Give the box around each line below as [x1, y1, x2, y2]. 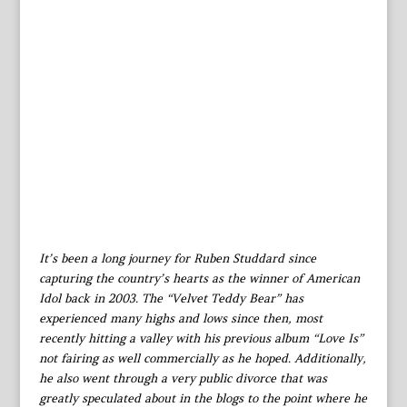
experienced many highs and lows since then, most [38, 311, 323, 327]
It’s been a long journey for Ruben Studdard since [38, 251, 316, 267]
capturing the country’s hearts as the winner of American [38, 271, 360, 287]
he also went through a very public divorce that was [38, 371, 327, 387]
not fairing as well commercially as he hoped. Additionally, [38, 351, 366, 367]
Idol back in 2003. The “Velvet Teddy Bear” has [38, 291, 303, 307]
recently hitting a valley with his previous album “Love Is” [38, 331, 363, 347]
